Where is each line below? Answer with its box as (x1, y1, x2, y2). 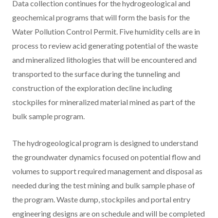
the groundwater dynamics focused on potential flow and (12, 152, 200, 162)
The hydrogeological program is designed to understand (12, 138, 198, 148)
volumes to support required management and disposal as (12, 166, 202, 176)
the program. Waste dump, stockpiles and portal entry (12, 195, 190, 204)
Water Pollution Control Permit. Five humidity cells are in (12, 27, 200, 36)
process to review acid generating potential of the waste (12, 41, 198, 51)
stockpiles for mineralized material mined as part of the (12, 97, 195, 107)
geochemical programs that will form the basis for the (12, 13, 190, 22)
